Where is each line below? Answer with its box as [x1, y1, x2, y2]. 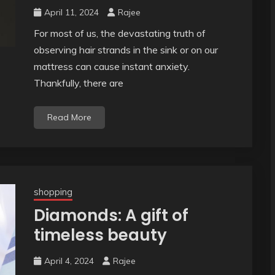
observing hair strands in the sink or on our [33, 44, 218, 56]
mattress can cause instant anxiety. [33, 60, 190, 73]
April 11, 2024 [44, 7, 99, 18]
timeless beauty [33, 224, 167, 247]
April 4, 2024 [44, 255, 94, 267]
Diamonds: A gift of [33, 204, 188, 227]
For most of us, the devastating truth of [33, 27, 206, 40]
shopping [33, 186, 72, 198]
